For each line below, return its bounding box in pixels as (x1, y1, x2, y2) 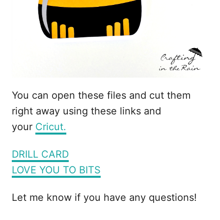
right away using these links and (12, 105, 161, 117)
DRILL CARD (12, 148, 69, 160)
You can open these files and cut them (12, 89, 191, 101)
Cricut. (35, 120, 66, 133)
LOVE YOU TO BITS (12, 164, 101, 176)
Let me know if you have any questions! (12, 191, 197, 203)
